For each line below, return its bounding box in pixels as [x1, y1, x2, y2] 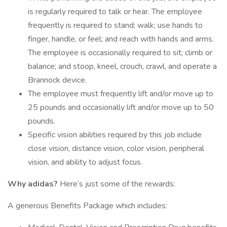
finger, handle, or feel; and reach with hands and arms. [28, 33, 214, 45]
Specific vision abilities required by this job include [28, 129, 202, 140]
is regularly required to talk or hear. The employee [28, 6, 202, 17]
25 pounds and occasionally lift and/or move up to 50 [28, 102, 214, 113]
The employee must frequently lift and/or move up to [28, 88, 213, 99]
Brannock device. [28, 74, 87, 86]
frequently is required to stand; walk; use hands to [28, 20, 203, 31]
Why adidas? [8, 178, 60, 190]
